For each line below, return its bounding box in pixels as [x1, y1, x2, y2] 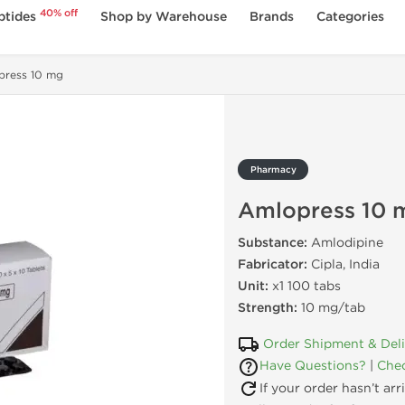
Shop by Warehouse [100, 9, 228, 24]
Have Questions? [259, 358, 366, 374]
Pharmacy [250, 165, 297, 175]
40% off [40, 6, 79, 19]
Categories [316, 9, 385, 24]
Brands [250, 9, 295, 24]
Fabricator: [238, 257, 307, 272]
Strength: [238, 300, 297, 316]
